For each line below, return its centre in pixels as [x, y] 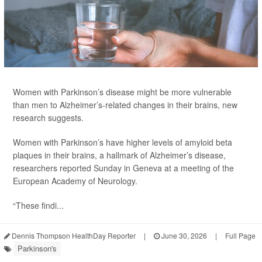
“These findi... [38, 205]
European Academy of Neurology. [75, 180]
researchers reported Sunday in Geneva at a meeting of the [123, 168]
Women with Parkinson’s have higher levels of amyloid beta [123, 142]
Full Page [240, 235]
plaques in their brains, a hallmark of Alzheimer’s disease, [119, 155]
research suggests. [48, 117]
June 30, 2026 [183, 235]
